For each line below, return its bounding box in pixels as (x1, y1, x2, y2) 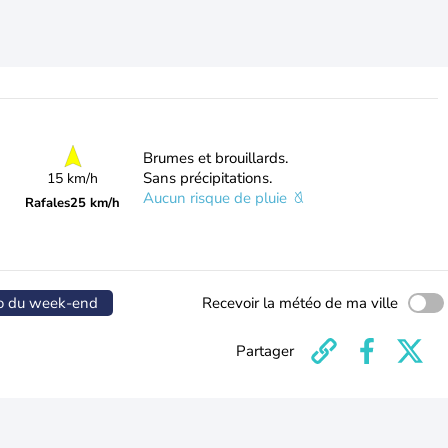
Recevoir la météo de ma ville (202, 293, 398, 313)
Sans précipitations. (142, 168, 272, 188)
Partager (236, 341, 294, 361)
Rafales (25, 194, 71, 212)
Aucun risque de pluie (142, 188, 291, 208)
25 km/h (70, 194, 121, 212)
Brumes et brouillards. (142, 148, 288, 168)
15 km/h (47, 169, 99, 188)
